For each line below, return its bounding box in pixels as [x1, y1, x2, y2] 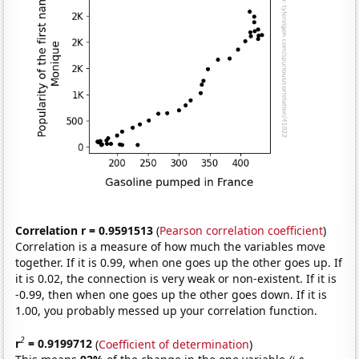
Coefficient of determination [99, 336, 250, 352]
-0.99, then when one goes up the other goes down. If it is [15, 286, 328, 302]
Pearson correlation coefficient [159, 222, 324, 238]
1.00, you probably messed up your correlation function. [15, 302, 318, 318]
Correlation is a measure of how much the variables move [15, 238, 326, 254]
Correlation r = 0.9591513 [15, 222, 154, 238]
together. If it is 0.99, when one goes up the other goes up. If [15, 254, 343, 270]
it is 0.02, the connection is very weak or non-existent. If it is [15, 270, 337, 286]
